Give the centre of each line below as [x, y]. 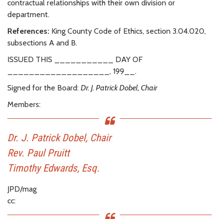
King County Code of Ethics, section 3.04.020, [128, 31]
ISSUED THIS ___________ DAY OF [75, 59]
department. [28, 14]
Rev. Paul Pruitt [38, 153]
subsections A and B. [42, 43]
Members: [24, 104]
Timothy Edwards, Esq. [54, 168]
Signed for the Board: [44, 88]
